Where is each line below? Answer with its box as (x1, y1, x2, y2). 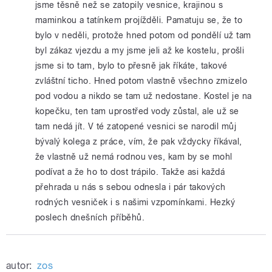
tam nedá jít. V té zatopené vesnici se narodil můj (35, 121, 237, 132)
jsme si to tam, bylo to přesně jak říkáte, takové (35, 60, 228, 71)
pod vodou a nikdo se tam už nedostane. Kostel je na (35, 90, 252, 101)
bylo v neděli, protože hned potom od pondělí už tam (35, 30, 251, 41)
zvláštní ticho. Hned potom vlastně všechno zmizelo (35, 75, 248, 86)
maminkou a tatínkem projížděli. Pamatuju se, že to (35, 15, 243, 25)
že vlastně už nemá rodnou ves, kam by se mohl (35, 151, 233, 162)
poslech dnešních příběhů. (35, 212, 144, 223)
